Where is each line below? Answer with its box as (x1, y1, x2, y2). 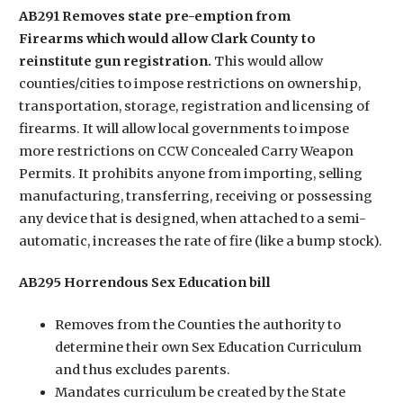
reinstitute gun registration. (18, 52, 214, 69)
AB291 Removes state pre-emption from (18, 7, 291, 24)
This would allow (213, 52, 323, 69)
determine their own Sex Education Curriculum (54, 338, 362, 355)
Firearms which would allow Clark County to (18, 30, 316, 47)
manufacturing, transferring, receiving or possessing (18, 187, 372, 204)
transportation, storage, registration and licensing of (18, 97, 370, 114)
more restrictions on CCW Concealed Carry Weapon (18, 142, 354, 159)
